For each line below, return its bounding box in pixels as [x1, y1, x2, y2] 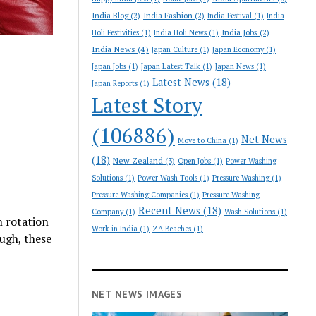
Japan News [215, 61, 255, 71]
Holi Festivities [92, 28, 140, 37]
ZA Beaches [152, 224, 192, 233]
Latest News [152, 75, 210, 89]
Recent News [138, 204, 201, 217]
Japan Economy [212, 44, 265, 54]
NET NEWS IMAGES [92, 288, 183, 300]
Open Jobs [178, 156, 212, 166]
